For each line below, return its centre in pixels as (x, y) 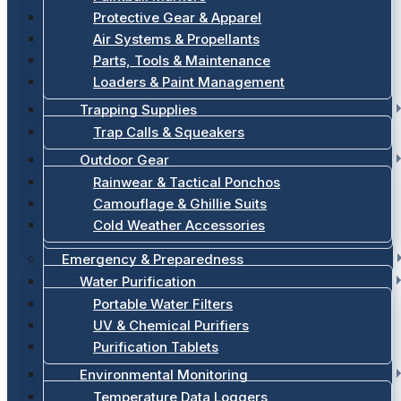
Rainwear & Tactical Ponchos (187, 182)
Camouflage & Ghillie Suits (180, 204)
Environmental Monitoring (164, 375)
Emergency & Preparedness (153, 259)
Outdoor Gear (124, 160)
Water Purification (138, 282)
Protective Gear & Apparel (177, 17)
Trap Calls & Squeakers (169, 132)
